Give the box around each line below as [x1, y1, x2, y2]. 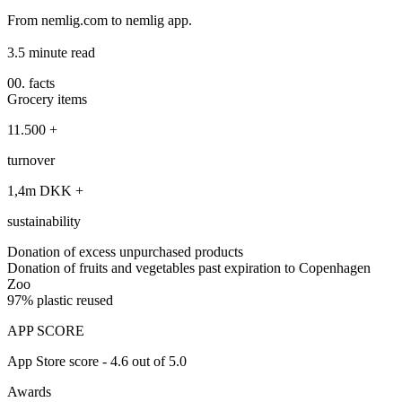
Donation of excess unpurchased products [7, 243, 243, 259]
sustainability [7, 213, 81, 229]
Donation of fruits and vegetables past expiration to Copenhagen [7, 259, 371, 275]
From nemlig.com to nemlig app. [7, 12, 192, 28]
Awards [7, 383, 51, 399]
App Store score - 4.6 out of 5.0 [7, 353, 187, 369]
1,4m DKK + [7, 182, 83, 198]
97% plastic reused [7, 292, 113, 308]
